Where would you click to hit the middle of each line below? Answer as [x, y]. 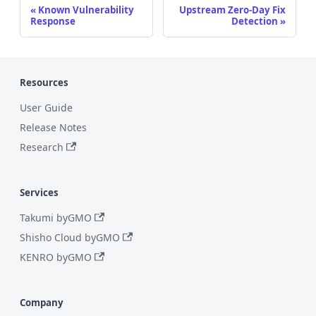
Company [42, 303]
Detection [255, 21]
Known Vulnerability [86, 10]
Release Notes [53, 127]
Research [42, 147]
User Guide [46, 108]
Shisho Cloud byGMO [70, 237]
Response [53, 21]
